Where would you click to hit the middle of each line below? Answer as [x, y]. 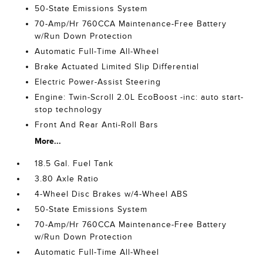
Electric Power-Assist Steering [98, 82]
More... [48, 141]
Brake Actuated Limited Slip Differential [117, 67]
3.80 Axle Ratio [67, 179]
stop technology [69, 109]
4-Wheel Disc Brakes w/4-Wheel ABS [112, 194]
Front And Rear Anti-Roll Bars [97, 125]
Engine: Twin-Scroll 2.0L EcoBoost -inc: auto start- [139, 97]
